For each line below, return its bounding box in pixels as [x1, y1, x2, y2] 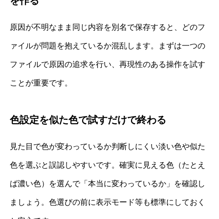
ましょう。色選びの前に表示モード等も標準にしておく [10, 197, 205, 206]
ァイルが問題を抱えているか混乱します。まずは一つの [10, 41, 205, 50]
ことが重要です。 [10, 78, 72, 87]
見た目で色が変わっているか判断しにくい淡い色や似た [10, 142, 205, 151]
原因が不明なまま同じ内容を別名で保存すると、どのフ [10, 22, 205, 31]
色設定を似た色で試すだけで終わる [10, 114, 166, 125]
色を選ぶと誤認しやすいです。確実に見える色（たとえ [10, 160, 205, 169]
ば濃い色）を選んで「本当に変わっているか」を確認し [10, 179, 205, 188]
